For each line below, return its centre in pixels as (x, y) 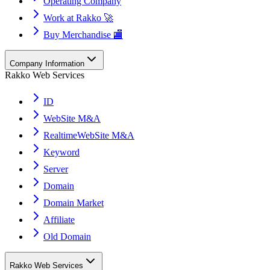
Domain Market (74, 203)
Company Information (47, 64)
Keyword (61, 152)
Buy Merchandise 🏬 (83, 35)
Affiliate (59, 220)
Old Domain (67, 237)
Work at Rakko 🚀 (78, 18)
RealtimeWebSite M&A (89, 136)
